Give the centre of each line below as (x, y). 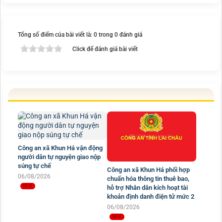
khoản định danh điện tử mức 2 (151, 196)
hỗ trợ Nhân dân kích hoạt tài (147, 187)
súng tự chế (34, 166)
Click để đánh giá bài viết (105, 49)
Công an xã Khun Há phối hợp (148, 169)
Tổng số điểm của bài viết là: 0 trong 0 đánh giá (80, 34)
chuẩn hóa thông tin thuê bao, (148, 178)
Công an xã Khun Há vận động (60, 148)
